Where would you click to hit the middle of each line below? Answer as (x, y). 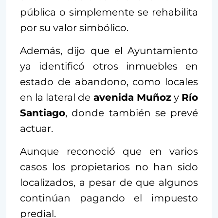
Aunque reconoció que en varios (109, 151)
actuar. (36, 128)
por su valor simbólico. (74, 27)
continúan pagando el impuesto (109, 198)
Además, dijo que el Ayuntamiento (109, 50)
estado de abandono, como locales (109, 82)
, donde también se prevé (132, 113)
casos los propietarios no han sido (109, 167)
